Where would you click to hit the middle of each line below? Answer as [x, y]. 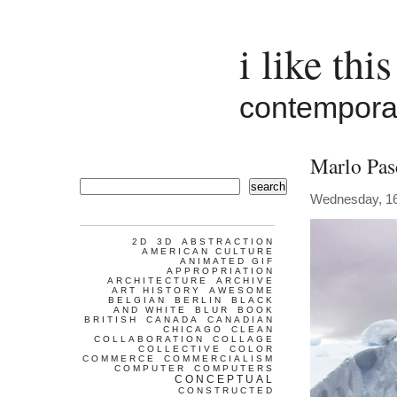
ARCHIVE [245, 280]
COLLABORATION [149, 339]
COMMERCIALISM [219, 358]
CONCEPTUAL [225, 379]
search [268, 187]
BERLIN [199, 300]
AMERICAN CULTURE [208, 251]
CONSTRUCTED [226, 390]
